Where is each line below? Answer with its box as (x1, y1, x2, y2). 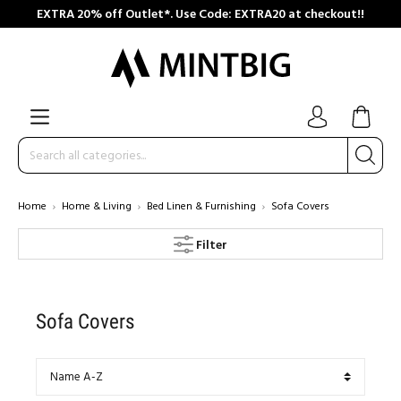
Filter (196, 235, 227, 256)
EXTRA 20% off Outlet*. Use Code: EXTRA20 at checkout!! (37, 4, 364, 24)
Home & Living (62, 198, 132, 216)
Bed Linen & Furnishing (147, 198, 256, 216)
